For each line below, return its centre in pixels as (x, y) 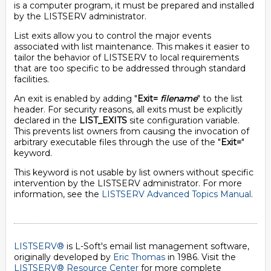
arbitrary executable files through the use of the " (117, 142)
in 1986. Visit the (201, 257)
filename (179, 99)
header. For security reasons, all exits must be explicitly (128, 109)
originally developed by (64, 257)
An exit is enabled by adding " (76, 99)
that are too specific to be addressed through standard (130, 68)
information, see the (58, 194)
